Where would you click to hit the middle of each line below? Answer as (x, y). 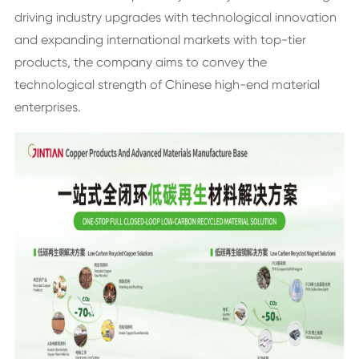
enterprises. (47, 107)
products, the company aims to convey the (140, 62)
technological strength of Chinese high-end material (167, 85)
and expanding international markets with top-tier (160, 40)
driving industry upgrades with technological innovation (175, 17)
